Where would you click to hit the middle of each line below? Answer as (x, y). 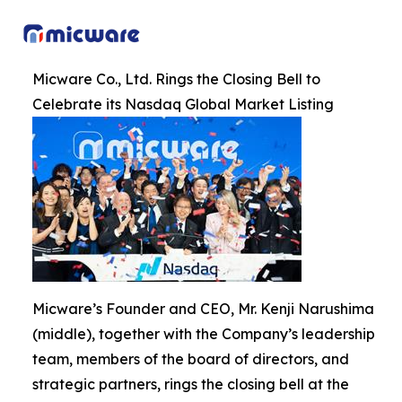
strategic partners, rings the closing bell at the (191, 384)
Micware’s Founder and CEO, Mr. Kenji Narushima (203, 308)
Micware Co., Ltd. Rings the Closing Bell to (176, 79)
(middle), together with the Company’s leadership (204, 333)
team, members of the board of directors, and (191, 358)
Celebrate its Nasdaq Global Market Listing (183, 104)
